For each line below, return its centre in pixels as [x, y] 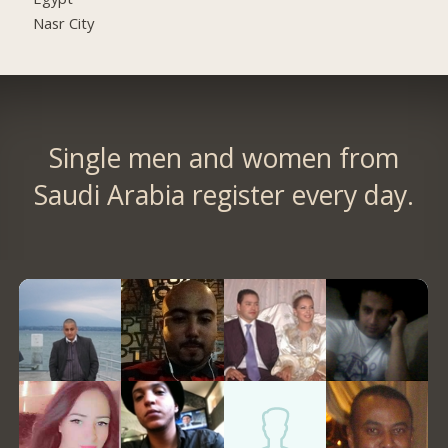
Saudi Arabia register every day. [223, 194]
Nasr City [64, 23]
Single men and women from [223, 157]
